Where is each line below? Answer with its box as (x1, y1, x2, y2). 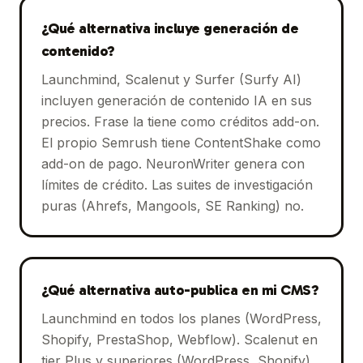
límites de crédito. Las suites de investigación (41, 176, 313, 193)
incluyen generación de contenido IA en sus (41, 92, 312, 109)
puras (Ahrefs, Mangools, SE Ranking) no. (41, 197, 304, 214)
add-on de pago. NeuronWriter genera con (41, 155, 305, 172)
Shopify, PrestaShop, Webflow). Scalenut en (41, 331, 318, 348)
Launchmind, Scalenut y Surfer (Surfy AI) (41, 70, 301, 88)
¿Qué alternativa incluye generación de (41, 19, 299, 37)
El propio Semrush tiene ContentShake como (41, 134, 321, 151)
